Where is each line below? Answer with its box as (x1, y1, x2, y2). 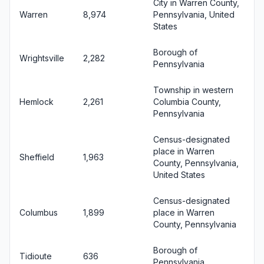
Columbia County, (153, 96, 221, 107)
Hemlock (19, 96, 54, 107)
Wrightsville (19, 52, 64, 63)
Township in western (153, 84, 233, 95)
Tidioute (19, 250, 52, 261)
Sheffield (19, 151, 54, 162)
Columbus (19, 207, 58, 217)
